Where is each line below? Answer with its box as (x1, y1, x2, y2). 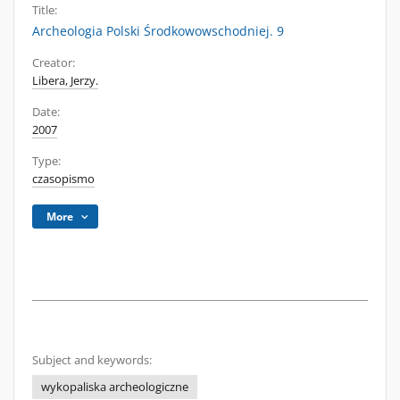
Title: (32, 3, 57, 18)
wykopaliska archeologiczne (41, 379, 188, 395)
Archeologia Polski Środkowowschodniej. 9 (32, 22, 284, 39)
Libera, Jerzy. (32, 73, 98, 88)
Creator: (32, 55, 75, 71)
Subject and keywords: (32, 353, 152, 368)
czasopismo (32, 171, 95, 187)
